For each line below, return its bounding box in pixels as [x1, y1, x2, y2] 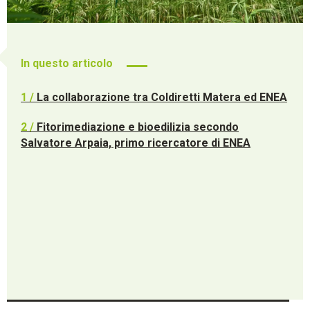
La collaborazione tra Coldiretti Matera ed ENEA [37, 91, 287, 104]
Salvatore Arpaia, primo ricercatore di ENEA [21, 136, 250, 150]
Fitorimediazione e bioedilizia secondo [37, 120, 239, 134]
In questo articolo [21, 56, 113, 70]
